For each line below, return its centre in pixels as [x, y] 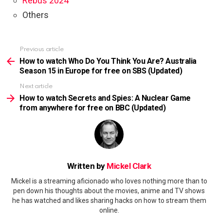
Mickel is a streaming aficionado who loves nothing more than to [109, 181]
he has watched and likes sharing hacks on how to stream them [109, 200]
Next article [36, 87]
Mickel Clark [129, 166]
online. [109, 210]
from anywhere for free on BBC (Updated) [93, 108]
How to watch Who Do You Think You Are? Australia [108, 61]
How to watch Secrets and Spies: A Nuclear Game [105, 98]
